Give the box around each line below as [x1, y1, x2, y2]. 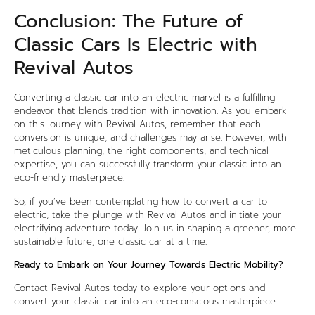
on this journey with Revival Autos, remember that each [14, 117, 261, 131]
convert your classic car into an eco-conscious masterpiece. [14, 295, 277, 309]
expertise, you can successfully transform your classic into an [14, 157, 281, 172]
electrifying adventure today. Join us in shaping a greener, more [14, 221, 296, 235]
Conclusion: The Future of [14, 8, 243, 36]
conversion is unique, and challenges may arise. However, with [14, 131, 287, 145]
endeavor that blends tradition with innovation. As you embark [14, 104, 287, 118]
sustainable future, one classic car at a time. [14, 234, 207, 248]
